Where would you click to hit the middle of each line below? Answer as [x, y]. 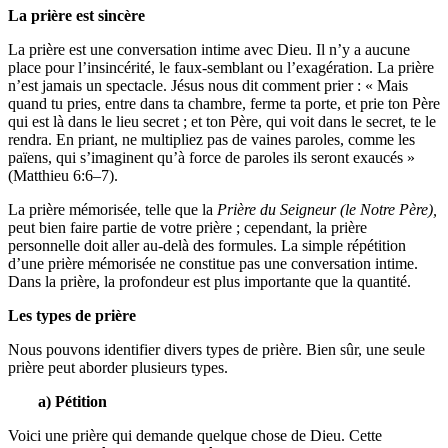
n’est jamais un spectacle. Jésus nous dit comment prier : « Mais [208, 86]
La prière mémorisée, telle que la [112, 210]
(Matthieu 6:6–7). [63, 176]
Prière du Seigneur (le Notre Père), [327, 210]
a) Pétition [72, 402]
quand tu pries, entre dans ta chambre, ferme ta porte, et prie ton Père [224, 104]
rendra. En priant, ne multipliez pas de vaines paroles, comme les [211, 140]
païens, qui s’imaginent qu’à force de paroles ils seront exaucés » [211, 158]
